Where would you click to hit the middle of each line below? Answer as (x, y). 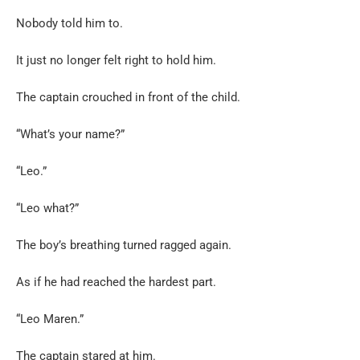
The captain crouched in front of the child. (128, 97)
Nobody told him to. (70, 23)
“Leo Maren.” (50, 319)
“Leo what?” (47, 208)
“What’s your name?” (70, 134)
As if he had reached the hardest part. (116, 282)
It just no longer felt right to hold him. (116, 60)
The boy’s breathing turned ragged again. (124, 245)
